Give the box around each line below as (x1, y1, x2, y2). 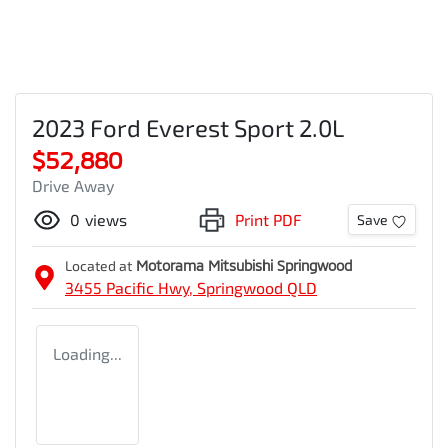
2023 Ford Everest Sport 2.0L (32, 112, 344, 142)
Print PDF (234, 209, 302, 229)
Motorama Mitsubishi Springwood (136, 256, 352, 274)
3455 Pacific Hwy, (65, 277, 197, 297)
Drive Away (32, 175, 114, 195)
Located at (65, 256, 132, 274)
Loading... (53, 343, 122, 363)
